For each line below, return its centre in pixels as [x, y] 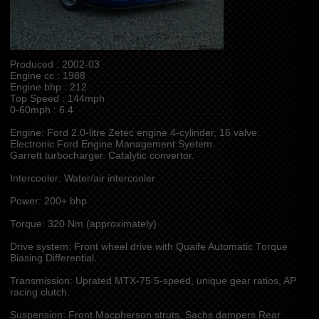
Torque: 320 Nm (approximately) [83, 224]
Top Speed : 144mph [57, 99]
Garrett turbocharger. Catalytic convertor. [102, 156]
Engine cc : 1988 [47, 76]
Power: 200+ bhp [48, 201]
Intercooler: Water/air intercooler [82, 178]
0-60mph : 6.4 [41, 110]
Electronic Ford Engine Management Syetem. [112, 144]
